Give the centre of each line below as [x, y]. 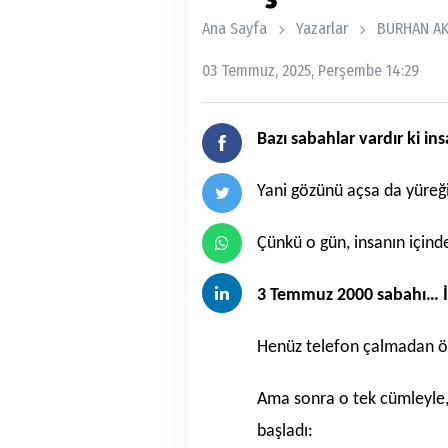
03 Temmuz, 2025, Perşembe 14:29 [310, 70]
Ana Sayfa [234, 28]
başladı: [285, 431]
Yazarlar [322, 28]
